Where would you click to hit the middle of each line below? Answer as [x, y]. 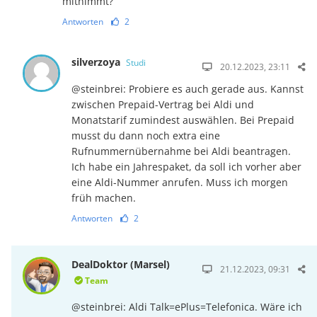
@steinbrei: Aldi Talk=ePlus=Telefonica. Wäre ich [187, 306]
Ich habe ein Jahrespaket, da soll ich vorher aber [187, 166]
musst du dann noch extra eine [146, 135]
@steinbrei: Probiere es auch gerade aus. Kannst [188, 88]
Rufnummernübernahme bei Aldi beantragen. [181, 151]
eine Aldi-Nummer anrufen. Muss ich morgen [180, 182]
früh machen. [104, 197]
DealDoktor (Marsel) [121, 264]
